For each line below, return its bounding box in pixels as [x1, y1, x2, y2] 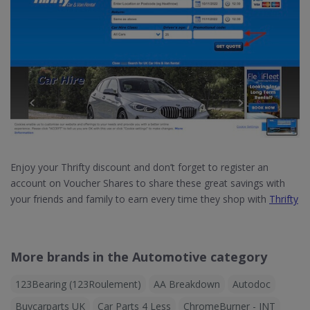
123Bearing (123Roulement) [15, 277, 141, 291]
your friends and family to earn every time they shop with [10, 192, 269, 206]
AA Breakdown [154, 277, 220, 291]
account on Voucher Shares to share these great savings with [10, 176, 285, 190]
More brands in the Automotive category [10, 248, 267, 266]
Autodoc [232, 277, 271, 291]
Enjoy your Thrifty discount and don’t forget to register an [10, 161, 268, 174]
